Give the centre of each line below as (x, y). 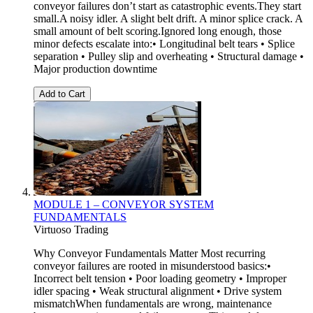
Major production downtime (95, 68)
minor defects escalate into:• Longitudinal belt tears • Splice (164, 43)
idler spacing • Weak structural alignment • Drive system (158, 291)
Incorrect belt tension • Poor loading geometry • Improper (160, 278)
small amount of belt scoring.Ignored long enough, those (158, 31)
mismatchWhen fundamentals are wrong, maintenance (153, 303)
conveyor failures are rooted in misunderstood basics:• (152, 265)
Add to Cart (62, 94)
